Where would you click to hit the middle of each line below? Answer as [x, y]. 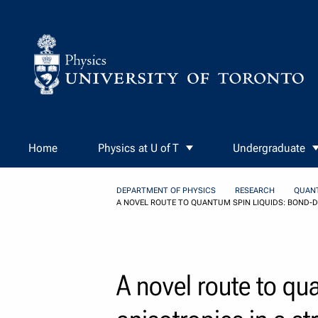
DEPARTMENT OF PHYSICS [166, 191]
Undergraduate [269, 148]
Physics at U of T [138, 148]
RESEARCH [254, 191]
